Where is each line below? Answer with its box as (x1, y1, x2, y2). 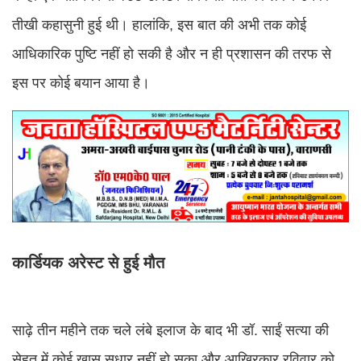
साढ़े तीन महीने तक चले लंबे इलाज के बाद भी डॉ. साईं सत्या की (12, 322, 329, 338)
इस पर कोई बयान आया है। (12, 75, 150, 92)
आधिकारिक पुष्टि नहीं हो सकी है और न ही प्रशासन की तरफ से (12, 46, 331, 63)
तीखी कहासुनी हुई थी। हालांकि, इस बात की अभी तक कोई (12, 17, 306, 34)
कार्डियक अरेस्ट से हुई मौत (12, 253, 164, 272)
